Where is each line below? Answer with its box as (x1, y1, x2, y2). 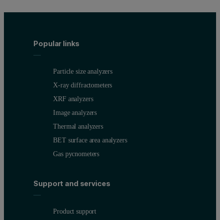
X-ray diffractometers (53, 81, 112, 89)
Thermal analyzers (53, 122, 103, 131)
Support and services (33, 179, 110, 188)
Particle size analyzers (53, 67, 112, 76)
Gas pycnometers (53, 150, 100, 158)
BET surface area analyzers (53, 136, 127, 144)
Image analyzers (53, 109, 97, 117)
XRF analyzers (53, 95, 93, 103)
